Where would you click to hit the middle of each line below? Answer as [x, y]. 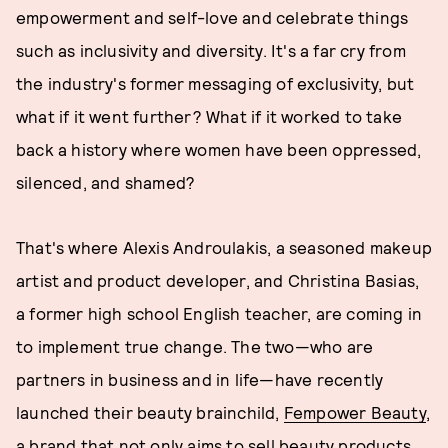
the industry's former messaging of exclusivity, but [215, 83]
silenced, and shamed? [106, 182]
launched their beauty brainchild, [150, 412]
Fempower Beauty [354, 412]
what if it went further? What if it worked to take [209, 116]
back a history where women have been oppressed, [219, 149]
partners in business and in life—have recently [200, 379]
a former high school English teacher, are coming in [219, 313]
